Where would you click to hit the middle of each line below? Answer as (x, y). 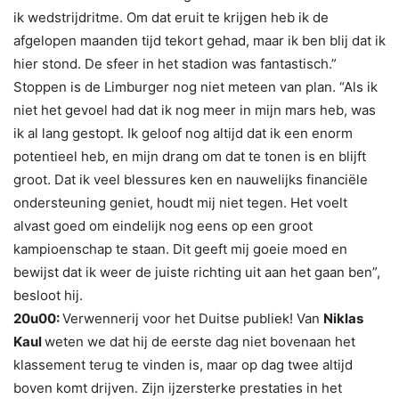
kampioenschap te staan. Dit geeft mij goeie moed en (180, 249)
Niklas (343, 319)
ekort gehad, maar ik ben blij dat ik (277, 41)
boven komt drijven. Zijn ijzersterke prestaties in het (178, 388)
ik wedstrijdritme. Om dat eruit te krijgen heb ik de (171, 18)
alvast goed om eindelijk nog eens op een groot (163, 226)
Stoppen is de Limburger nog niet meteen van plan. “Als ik (195, 87)
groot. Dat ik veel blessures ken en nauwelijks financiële (191, 180)
